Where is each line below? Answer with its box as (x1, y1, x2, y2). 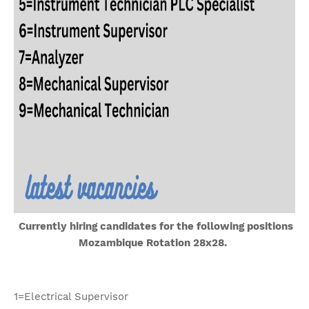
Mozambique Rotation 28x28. (79, 237, 227, 249)
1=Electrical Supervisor (14, 290, 128, 303)
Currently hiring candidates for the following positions (16, 220, 293, 232)
